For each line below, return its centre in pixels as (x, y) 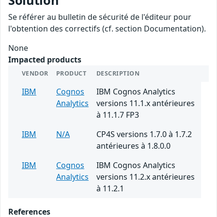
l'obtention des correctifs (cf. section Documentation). (107, 29)
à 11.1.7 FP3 (118, 115)
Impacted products (45, 60)
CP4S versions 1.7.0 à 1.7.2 (144, 134)
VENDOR (35, 74)
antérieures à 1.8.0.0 (133, 146)
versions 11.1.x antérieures (146, 103)
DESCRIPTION (118, 74)
